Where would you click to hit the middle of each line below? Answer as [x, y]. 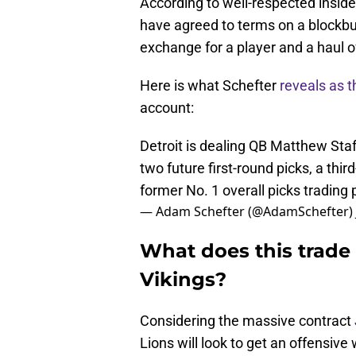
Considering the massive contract [247, 321]
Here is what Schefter [210, 86]
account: [167, 108]
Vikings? [183, 280]
